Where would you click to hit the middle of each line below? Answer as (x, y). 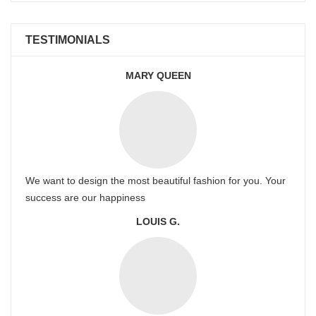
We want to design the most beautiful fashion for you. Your (156, 181)
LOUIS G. (158, 221)
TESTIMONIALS (68, 40)
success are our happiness (85, 197)
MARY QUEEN (158, 75)
